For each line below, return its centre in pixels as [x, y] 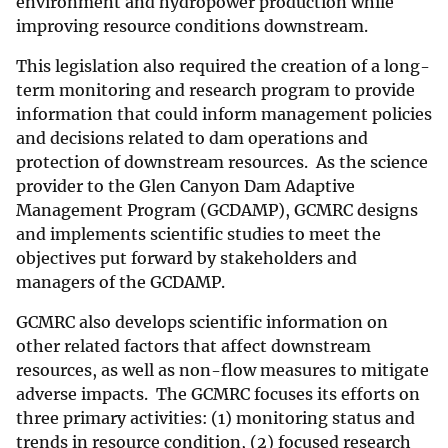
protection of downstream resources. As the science [222, 162]
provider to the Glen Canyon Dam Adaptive [185, 186]
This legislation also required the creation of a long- [223, 66]
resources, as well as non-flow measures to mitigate [222, 370]
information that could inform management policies [224, 114]
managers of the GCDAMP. [120, 282]
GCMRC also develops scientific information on [202, 322]
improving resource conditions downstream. [196, 26]
